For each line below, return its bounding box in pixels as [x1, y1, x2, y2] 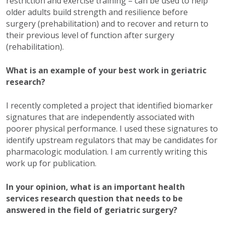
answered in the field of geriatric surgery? [6, 204, 177, 216]
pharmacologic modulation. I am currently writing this [6, 146, 207, 158]
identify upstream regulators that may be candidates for [6, 135, 217, 146]
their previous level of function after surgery [6, 30, 174, 41]
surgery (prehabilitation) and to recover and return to [6, 18, 208, 30]
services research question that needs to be [6, 193, 183, 204]
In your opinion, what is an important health [6, 181, 185, 193]
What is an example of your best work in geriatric [6, 65, 206, 76]
